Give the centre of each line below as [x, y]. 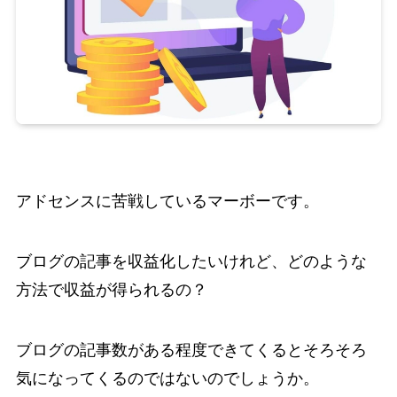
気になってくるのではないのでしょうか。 [167, 379]
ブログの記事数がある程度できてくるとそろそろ [191, 350]
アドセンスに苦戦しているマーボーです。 [167, 202]
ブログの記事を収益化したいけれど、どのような [191, 262]
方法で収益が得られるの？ [111, 290]
